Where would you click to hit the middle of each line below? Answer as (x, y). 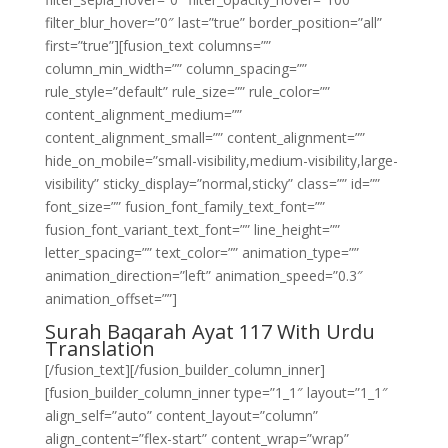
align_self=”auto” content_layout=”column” (181, 415)
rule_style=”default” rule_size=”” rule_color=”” (187, 91)
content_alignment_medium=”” (143, 114)
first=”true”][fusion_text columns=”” (157, 45)
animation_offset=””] (110, 298)
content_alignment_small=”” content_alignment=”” (204, 137)
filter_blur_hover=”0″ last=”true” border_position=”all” (213, 22)
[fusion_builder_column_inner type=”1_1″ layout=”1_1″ (216, 392)
